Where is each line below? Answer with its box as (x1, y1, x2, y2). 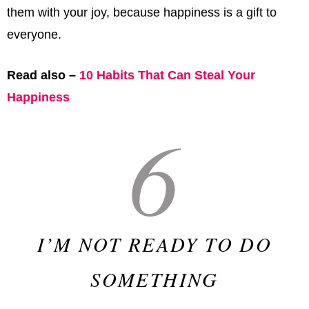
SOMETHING (90, 265, 219, 292)
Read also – (7, 68, 79, 82)
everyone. (7, 27, 61, 41)
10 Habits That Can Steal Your (79, 68, 255, 82)
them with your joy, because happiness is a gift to (7, 5, 277, 19)
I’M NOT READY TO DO (37, 230, 272, 257)
